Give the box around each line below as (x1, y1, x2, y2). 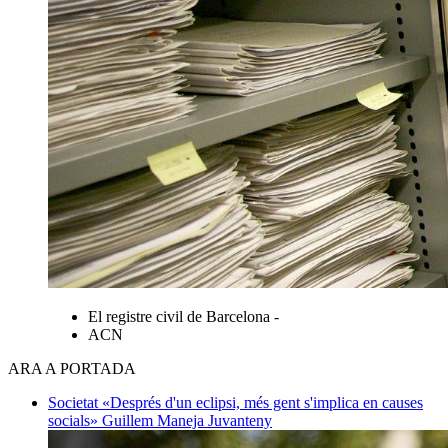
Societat (48, 393, 102, 411)
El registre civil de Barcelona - (88, 307, 279, 325)
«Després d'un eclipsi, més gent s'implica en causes (102, 393, 423, 411)
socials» (48, 411, 102, 429)
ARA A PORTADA (8, 359, 136, 377)
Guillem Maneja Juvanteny (102, 411, 272, 429)
